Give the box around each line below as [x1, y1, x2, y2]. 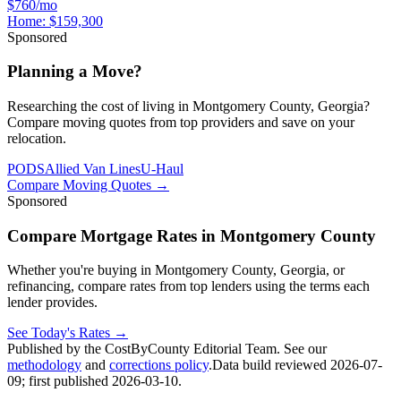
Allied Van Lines [45, 161, 141, 177]
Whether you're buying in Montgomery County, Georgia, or [7, 262, 345, 278]
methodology [7, 357, 81, 373]
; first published [21, 373, 112, 389]
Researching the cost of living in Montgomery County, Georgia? [7, 98, 370, 115]
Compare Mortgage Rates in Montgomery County [7, 226, 376, 245]
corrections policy [109, 357, 209, 373]
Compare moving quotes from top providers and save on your [7, 115, 354, 131]
